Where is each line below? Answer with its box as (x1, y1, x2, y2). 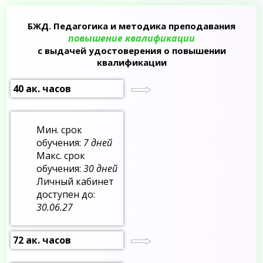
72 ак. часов (13, 233, 72, 247)
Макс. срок (36, 149, 86, 162)
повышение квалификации (68, 31, 195, 45)
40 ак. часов (13, 82, 72, 95)
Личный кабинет (36, 174, 114, 188)
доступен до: (36, 187, 96, 201)
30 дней (83, 161, 118, 175)
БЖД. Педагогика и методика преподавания (28, 19, 235, 32)
